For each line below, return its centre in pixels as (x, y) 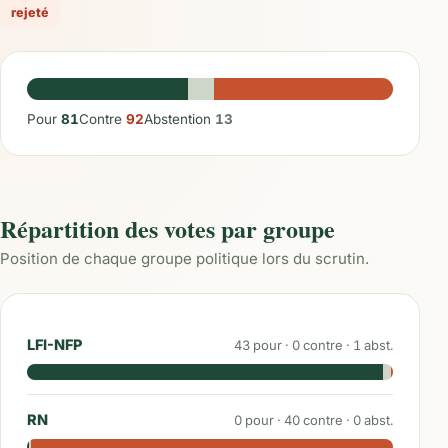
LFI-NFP (54, 344)
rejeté (30, 12)
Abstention (179, 119)
